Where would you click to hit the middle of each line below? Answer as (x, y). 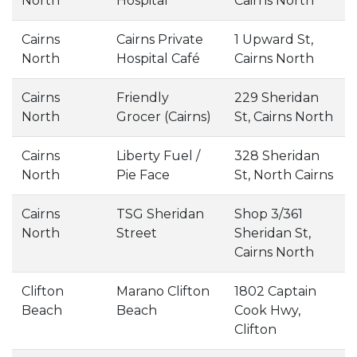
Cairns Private (160, 39)
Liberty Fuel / (158, 156)
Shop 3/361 (269, 214)
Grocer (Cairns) (164, 117)
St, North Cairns (284, 175)
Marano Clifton (163, 291)
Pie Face (143, 175)
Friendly (143, 98)
